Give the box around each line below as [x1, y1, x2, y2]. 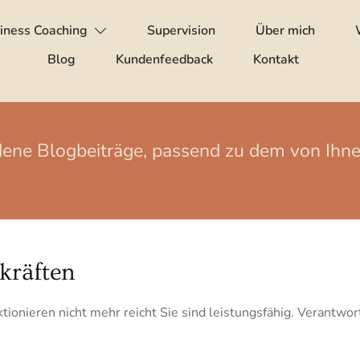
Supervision [147, 22, 216, 39]
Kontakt [253, 51, 300, 68]
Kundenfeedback [116, 51, 214, 68]
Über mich [256, 22, 316, 39]
